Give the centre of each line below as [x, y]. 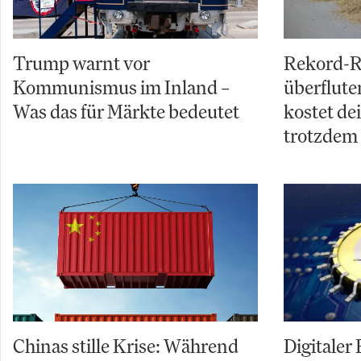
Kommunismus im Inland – [121, 87]
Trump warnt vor [81, 63]
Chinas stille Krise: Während [126, 346]
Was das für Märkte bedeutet [126, 112]
